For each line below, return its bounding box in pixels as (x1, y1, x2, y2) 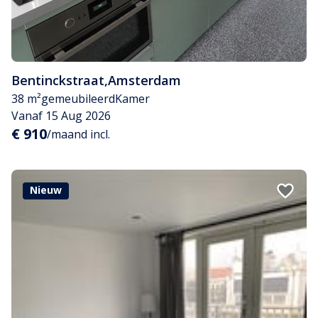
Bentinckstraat (11, 71, 104, 89)
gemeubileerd (41, 90, 115, 106)
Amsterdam (108, 71, 181, 89)
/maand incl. (47, 126, 110, 142)
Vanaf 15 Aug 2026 (11, 107, 111, 124)
